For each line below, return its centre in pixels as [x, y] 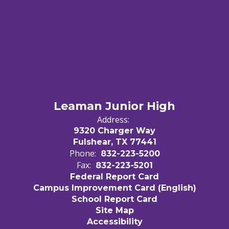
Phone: [83, 153]
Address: [113, 119]
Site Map [114, 210]
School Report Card [114, 199]
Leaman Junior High [114, 106]
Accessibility [114, 221]
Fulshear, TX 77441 [114, 142]
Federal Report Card [114, 176]
